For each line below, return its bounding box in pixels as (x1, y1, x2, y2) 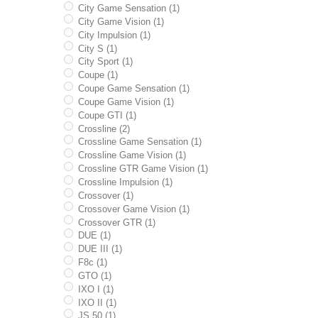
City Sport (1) (77, 56, 133, 67)
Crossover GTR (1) (77, 216, 155, 228)
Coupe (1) (77, 70, 118, 81)
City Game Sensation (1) (77, 3, 180, 14)
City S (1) (77, 43, 117, 54)
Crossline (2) (77, 123, 130, 134)
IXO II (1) (77, 297, 116, 308)
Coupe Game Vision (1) (77, 96, 174, 107)
